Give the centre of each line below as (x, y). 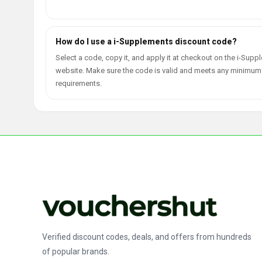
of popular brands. (76, 252)
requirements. (79, 83)
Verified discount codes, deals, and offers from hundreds (147, 237)
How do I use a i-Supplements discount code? (146, 42)
